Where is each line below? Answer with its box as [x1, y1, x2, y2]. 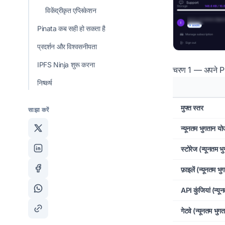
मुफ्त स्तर [181, 103, 203, 112]
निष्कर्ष [37, 78, 52, 87]
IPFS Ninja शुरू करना [37, 60, 95, 69]
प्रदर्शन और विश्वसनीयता [37, 42, 97, 51]
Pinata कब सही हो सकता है [37, 24, 105, 33]
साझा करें [28, 106, 49, 114]
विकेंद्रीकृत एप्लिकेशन [45, 6, 96, 15]
